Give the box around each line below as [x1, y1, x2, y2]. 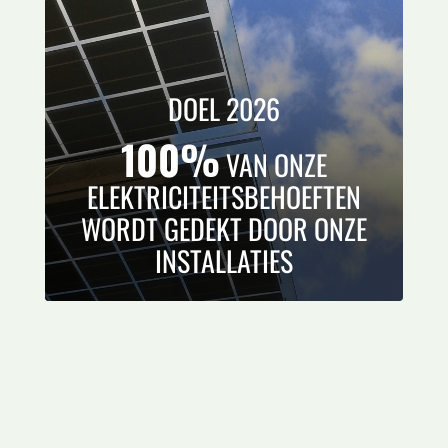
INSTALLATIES [154, 239, 293, 281]
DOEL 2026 [167, 87, 280, 129]
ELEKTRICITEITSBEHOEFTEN [86, 175, 361, 217]
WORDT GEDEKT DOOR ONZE [80, 207, 367, 249]
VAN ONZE [219, 143, 327, 185]
